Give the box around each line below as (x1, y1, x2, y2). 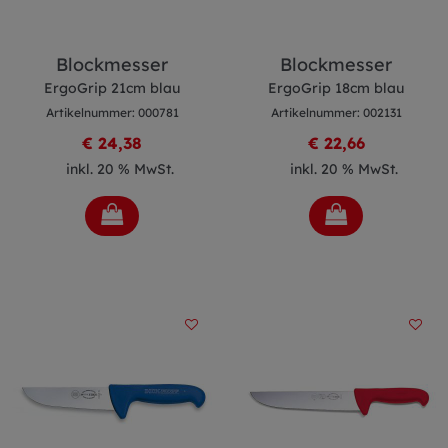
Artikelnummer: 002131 (270, 105, 402, 120)
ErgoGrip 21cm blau (44, 79, 180, 97)
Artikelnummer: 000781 (45, 105, 179, 120)
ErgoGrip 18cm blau (268, 79, 404, 97)
